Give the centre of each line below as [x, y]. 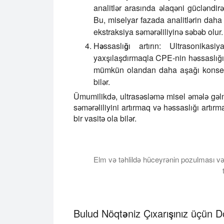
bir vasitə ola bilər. [105, 118]
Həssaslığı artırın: [127, 46]
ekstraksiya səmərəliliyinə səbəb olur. [158, 32]
